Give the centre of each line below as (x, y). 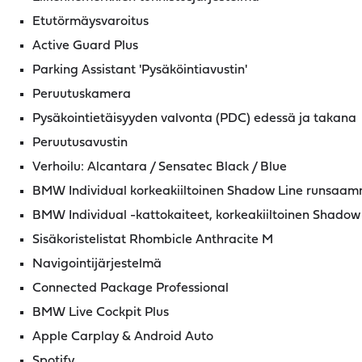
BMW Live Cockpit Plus (101, 313)
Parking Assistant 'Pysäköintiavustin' (140, 70)
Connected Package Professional (130, 288)
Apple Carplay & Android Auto (123, 337)
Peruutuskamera (82, 95)
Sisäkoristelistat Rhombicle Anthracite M (153, 240)
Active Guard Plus (85, 46)
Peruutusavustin (80, 143)
